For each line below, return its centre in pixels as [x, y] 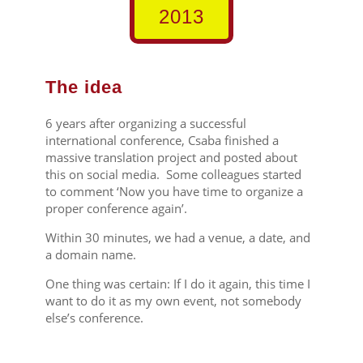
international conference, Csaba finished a [162, 140]
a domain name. [92, 254]
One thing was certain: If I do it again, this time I [177, 283]
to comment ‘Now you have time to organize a [174, 191]
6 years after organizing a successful [145, 123]
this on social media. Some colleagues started [173, 174]
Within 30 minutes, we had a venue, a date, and [177, 237]
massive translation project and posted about [171, 157]
